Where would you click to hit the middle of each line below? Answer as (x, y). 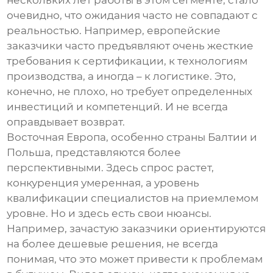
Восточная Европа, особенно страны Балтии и (132, 137)
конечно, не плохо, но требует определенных (130, 92)
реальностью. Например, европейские (114, 31)
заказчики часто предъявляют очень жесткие (130, 46)
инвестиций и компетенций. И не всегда (118, 107)
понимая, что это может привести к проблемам (135, 259)
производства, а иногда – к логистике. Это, (122, 76)
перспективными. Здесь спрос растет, (111, 168)
